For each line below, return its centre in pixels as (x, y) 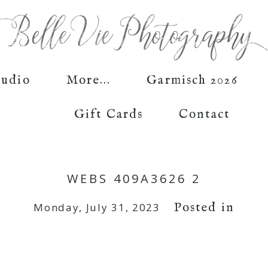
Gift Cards (109, 114)
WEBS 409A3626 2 (134, 179)
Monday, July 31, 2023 (97, 208)
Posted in (204, 208)
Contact (204, 114)
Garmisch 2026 (192, 80)
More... (89, 80)
